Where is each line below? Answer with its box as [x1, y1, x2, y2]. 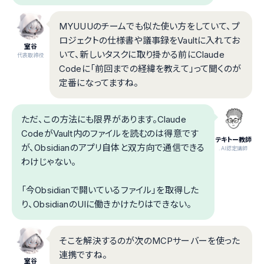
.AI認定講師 [219, 144, 248, 151]
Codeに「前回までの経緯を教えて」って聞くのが [59, 62, 241, 74]
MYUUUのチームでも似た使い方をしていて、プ [59, 20, 240, 32]
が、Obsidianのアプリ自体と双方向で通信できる [21, 141, 205, 153]
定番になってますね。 [59, 77, 139, 88]
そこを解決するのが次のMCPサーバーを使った [59, 235, 240, 246]
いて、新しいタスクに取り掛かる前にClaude [59, 48, 225, 60]
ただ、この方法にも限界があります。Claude [21, 113, 186, 125]
